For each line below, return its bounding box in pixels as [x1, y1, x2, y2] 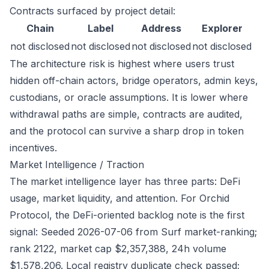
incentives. [10, 142, 57, 154]
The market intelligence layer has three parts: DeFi [10, 175, 240, 187]
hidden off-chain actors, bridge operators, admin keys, [10, 74, 258, 86]
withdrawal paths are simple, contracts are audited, [10, 108, 243, 120]
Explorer [201, 22, 243, 34]
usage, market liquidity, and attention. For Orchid [10, 192, 229, 204]
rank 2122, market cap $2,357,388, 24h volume [10, 243, 226, 255]
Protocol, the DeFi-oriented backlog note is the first [10, 209, 244, 221]
